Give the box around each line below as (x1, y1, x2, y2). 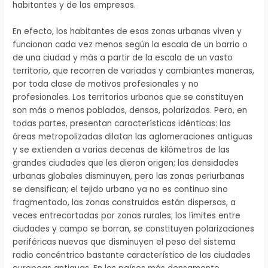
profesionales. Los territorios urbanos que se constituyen (13, 91, 244, 103)
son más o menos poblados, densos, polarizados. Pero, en (13, 104, 248, 116)
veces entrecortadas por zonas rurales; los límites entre (13, 209, 241, 221)
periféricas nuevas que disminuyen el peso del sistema (13, 236, 236, 248)
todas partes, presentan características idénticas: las (13, 117, 232, 129)
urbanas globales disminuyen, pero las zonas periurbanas (13, 170, 245, 182)
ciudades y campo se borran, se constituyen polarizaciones (13, 223, 255, 234)
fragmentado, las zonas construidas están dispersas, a (13, 196, 236, 208)
